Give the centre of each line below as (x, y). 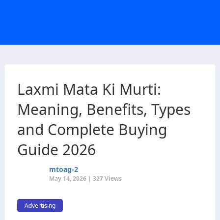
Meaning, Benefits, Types (104, 109)
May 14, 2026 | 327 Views (85, 179)
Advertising (40, 206)
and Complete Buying (92, 129)
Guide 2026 (56, 150)
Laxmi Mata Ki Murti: (89, 89)
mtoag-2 (64, 169)
